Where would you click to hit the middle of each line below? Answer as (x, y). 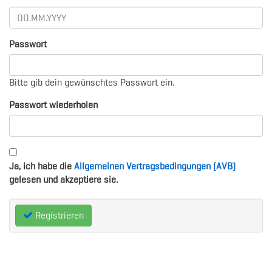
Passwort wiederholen (53, 105)
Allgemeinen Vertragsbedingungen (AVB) (155, 166)
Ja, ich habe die (42, 166)
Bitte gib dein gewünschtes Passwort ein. (92, 82)
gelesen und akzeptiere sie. (63, 179)
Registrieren (58, 215)
